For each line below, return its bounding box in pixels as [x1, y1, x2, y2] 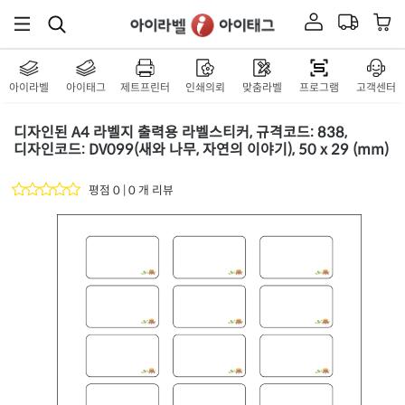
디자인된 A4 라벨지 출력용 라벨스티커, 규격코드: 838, [14, 122, 347, 142]
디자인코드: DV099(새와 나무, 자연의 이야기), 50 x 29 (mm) [14, 139, 389, 159]
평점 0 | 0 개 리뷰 [89, 183, 174, 198]
